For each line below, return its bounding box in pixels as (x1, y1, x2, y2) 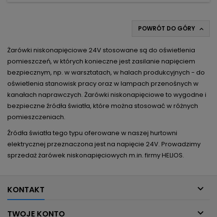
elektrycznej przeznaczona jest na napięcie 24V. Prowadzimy (7, 139, 201, 149)
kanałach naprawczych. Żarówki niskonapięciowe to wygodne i (7, 90, 206, 100)
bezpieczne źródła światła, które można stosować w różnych (7, 101, 198, 111)
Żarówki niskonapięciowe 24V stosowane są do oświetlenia (7, 46, 195, 55)
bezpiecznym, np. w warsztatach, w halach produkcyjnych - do (7, 68, 205, 77)
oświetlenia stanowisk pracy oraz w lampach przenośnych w (7, 79, 199, 89)
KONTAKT (7, 184, 45, 196)
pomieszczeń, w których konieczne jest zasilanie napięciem (7, 57, 195, 66)
